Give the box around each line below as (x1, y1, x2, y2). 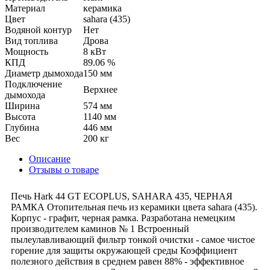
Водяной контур (5, 24, 72, 35)
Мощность (5, 46, 48, 57)
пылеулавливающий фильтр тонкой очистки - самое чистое (11, 234, 255, 245)
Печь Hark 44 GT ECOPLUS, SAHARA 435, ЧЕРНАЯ (11, 190, 233, 201)
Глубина (5, 122, 39, 133)
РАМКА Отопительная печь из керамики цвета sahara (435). (11, 201, 257, 212)
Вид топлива (5, 35, 58, 46)
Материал (5, 2, 45, 13)
